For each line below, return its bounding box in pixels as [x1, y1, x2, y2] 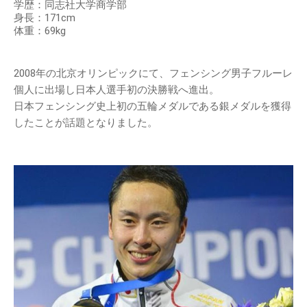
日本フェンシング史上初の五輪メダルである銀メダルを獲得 [14, 100, 291, 112]
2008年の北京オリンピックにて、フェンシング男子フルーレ [14, 67, 293, 79]
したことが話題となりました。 [14, 116, 158, 129]
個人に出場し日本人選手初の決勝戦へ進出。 [14, 84, 219, 96]
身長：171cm [14, 12, 75, 24]
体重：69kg [14, 25, 66, 37]
